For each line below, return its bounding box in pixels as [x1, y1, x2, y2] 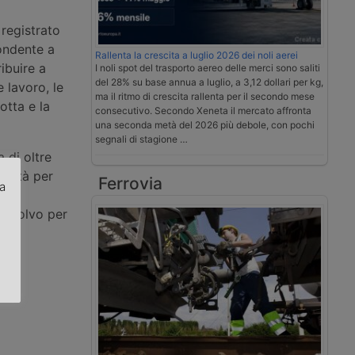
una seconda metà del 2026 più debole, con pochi [95, 119, 315, 132]
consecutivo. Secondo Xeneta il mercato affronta [95, 105, 311, 117]
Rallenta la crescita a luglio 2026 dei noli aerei [95, 49, 298, 62]
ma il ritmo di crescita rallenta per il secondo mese [95, 90, 315, 103]
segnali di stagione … [95, 133, 188, 146]
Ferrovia [98, 174, 162, 194]
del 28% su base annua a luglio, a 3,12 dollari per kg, [95, 76, 323, 89]
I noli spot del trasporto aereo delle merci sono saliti [95, 62, 320, 74]
